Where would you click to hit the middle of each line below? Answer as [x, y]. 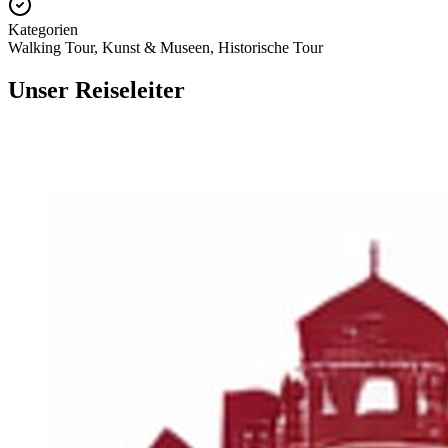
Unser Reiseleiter [96, 89]
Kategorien [43, 29]
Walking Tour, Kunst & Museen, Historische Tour [165, 47]
